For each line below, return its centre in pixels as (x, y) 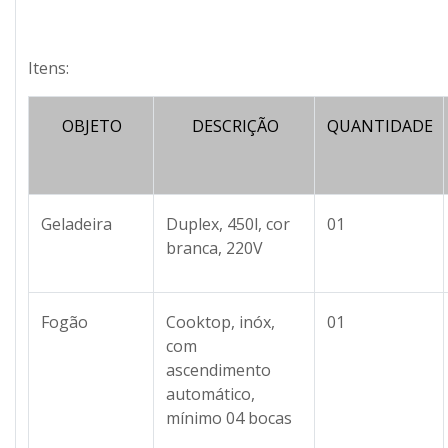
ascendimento (218, 369)
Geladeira (76, 223)
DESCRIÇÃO (235, 125)
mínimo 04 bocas (229, 417)
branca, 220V (214, 247)
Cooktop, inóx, (220, 321)
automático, (210, 393)
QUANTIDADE (380, 125)
